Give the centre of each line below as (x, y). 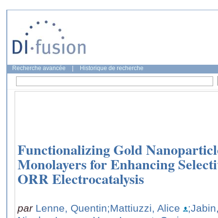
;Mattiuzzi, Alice (144, 208)
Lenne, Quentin (71, 208)
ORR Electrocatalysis (81, 179)
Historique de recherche (112, 68)
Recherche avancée (39, 68)
